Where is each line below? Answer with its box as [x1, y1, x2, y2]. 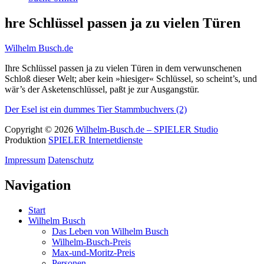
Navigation [5, 177, 71, 193]
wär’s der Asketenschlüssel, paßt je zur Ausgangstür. [5, 84, 199, 94]
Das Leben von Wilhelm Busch [52, 226, 169, 236]
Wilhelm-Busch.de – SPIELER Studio [75, 124, 218, 134]
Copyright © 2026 [5, 124, 75, 134]
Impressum [5, 154, 45, 165]
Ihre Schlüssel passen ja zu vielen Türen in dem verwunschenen [5, 62, 242, 73]
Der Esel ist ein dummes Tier [5, 104, 112, 114]
